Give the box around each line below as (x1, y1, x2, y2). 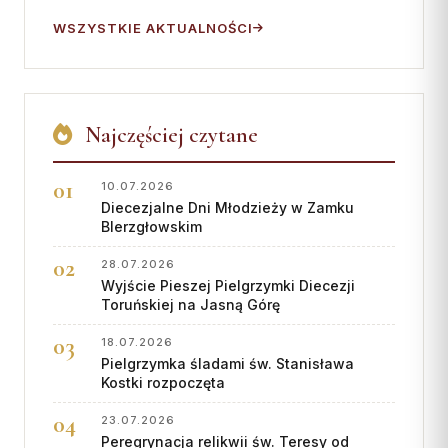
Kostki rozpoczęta (101, 374, 225, 392)
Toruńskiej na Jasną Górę (101, 296, 280, 314)
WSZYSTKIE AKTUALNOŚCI (53, 20, 253, 37)
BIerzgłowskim (101, 218, 202, 236)
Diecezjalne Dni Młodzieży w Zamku (101, 199, 354, 217)
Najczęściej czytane (80, 122, 258, 149)
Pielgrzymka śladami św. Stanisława (101, 355, 354, 373)
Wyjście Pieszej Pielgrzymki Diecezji (101, 277, 355, 295)
